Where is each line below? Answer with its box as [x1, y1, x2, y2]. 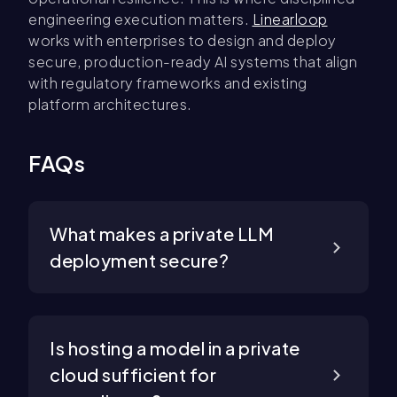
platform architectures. [28, 95, 192, 114]
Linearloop [252, 10, 328, 29]
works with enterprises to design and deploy [28, 31, 337, 51]
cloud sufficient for [50, 363, 216, 386]
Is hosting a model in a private [50, 337, 300, 360]
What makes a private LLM [50, 222, 274, 245]
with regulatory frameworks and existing [28, 74, 307, 93]
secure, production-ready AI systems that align [28, 52, 357, 72]
